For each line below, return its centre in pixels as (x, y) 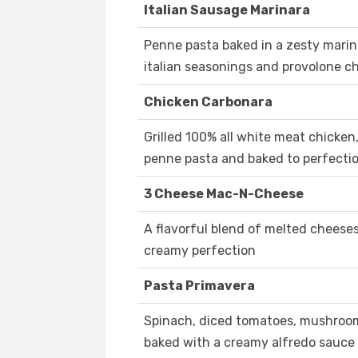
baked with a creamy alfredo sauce (249, 343)
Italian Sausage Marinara (227, 10)
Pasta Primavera (199, 286)
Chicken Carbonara (208, 102)
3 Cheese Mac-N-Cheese (224, 194)
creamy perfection (200, 251)
